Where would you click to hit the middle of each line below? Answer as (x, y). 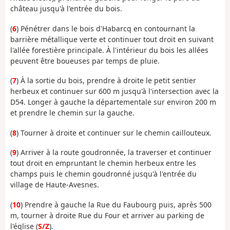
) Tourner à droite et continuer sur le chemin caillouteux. (114, 132)
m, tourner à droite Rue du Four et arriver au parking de (107, 215)
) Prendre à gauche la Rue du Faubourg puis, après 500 (116, 204)
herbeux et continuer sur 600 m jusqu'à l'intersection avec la (114, 91)
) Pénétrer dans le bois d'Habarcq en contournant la (106, 28)
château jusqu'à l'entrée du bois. (66, 9)
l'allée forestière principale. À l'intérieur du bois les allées (109, 50)
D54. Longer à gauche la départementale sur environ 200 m (113, 102)
